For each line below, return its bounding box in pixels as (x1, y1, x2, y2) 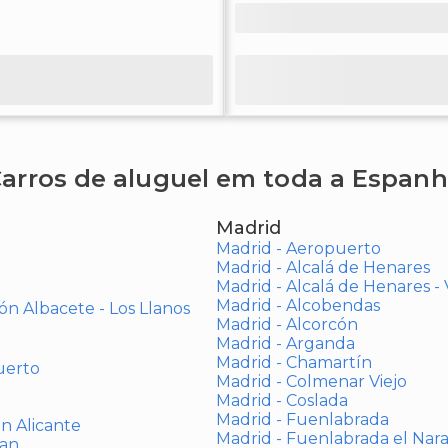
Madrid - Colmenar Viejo (215, 372, 407, 391)
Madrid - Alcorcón (215, 315, 358, 334)
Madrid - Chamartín (215, 353, 372, 372)
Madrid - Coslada (215, 391, 348, 410)
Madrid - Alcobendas (215, 296, 380, 315)
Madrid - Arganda (215, 334, 355, 353)
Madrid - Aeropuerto (215, 239, 381, 258)
